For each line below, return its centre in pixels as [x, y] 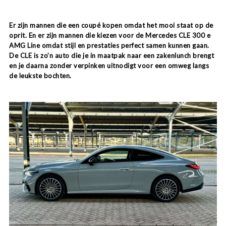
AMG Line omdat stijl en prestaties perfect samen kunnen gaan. [109, 45]
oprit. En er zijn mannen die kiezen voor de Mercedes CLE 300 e [110, 35]
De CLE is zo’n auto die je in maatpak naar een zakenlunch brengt [111, 55]
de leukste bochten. [40, 75]
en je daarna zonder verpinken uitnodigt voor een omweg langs [109, 65]
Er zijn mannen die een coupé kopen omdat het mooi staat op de [111, 25]
